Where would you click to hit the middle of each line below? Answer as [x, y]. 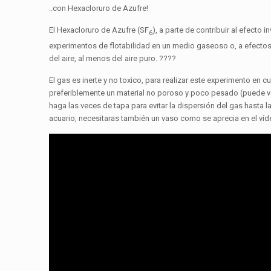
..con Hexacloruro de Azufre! [99, 8]
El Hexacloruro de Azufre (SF [99, 30]
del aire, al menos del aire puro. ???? [113, 58]
